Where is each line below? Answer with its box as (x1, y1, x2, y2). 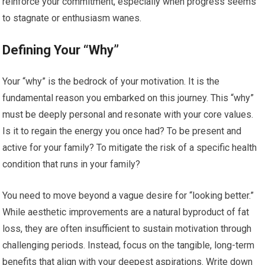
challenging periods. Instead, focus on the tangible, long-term (2, 240, 255, 251)
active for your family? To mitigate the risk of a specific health (2, 142, 257, 153)
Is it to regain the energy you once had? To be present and (2, 125, 242, 137)
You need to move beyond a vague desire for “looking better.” (2, 190, 254, 201)
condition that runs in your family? (2, 159, 141, 170)
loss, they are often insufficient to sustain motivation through (2, 223, 252, 234)
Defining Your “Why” (2, 43, 119, 57)
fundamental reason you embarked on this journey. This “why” (2, 92, 254, 104)
